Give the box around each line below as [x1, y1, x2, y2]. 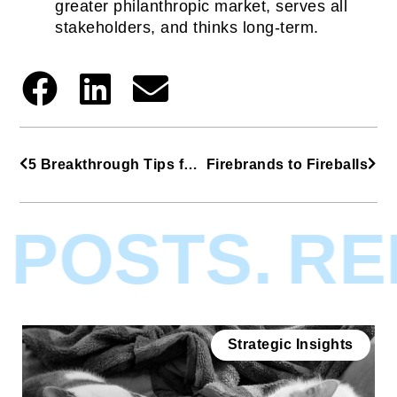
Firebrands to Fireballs [206, 156, 369, 172]
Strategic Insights [227, 337, 354, 353]
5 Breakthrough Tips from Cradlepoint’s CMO [183, 156, 198, 172]
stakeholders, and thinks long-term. [55, 18, 319, 36]
